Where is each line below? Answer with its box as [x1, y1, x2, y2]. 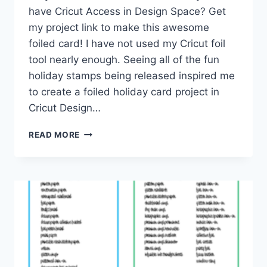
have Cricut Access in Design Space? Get [29, 5, 226, 18]
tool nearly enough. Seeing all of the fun [29, 54, 219, 66]
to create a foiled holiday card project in [29, 86, 219, 98]
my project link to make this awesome [29, 21, 209, 34]
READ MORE [29, 130, 80, 140]
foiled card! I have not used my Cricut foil [29, 38, 225, 50]
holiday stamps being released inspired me [29, 70, 235, 82]
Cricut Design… [29, 102, 101, 114]
